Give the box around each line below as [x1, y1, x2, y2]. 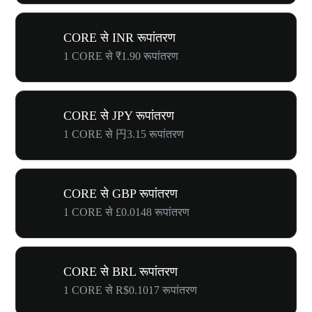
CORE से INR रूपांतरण [63, 31, 175, 45]
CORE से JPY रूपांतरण [63, 109, 174, 123]
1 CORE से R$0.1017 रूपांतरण [63, 284, 197, 296]
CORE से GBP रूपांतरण [63, 187, 178, 201]
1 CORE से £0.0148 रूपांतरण [63, 206, 189, 218]
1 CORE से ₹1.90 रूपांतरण [63, 50, 178, 62]
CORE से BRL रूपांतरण [63, 265, 178, 279]
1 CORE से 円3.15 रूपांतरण [63, 128, 184, 140]
